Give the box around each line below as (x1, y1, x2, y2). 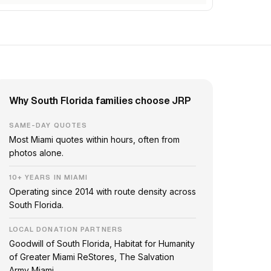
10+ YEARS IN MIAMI (8, 173, 88, 181)
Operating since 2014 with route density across (8, 186, 196, 197)
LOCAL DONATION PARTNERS (8, 225, 123, 233)
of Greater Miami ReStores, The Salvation (8, 252, 174, 262)
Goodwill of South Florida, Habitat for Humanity (8, 238, 195, 249)
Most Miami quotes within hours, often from (8, 134, 180, 145)
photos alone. (8, 148, 64, 158)
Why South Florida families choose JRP (8, 94, 191, 107)
